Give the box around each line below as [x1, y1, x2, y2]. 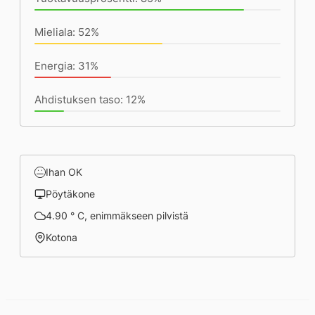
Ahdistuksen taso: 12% [34, 93, 146, 106]
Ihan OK [46, 166, 82, 178]
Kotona [46, 231, 77, 243]
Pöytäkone [46, 188, 95, 200]
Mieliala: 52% [34, 25, 99, 39]
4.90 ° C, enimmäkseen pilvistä [46, 210, 188, 221]
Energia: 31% [34, 59, 98, 72]
